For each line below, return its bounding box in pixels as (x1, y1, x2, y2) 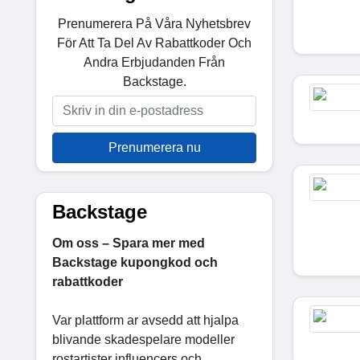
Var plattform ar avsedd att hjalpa (52, 313, 239, 327)
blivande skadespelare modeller (52, 332, 235, 346)
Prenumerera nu (108, 140, 201, 154)
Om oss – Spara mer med (52, 235, 205, 250)
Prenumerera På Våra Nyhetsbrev (58, 16, 251, 31)
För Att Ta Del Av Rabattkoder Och (57, 35, 252, 50)
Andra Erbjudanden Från (84, 55, 225, 69)
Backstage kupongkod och (52, 255, 218, 269)
